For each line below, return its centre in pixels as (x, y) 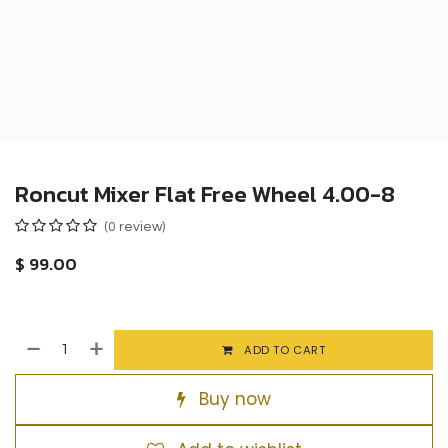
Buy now (232, 399)
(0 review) (134, 227)
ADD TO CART (283, 349)
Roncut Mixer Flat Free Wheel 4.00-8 (205, 194)
